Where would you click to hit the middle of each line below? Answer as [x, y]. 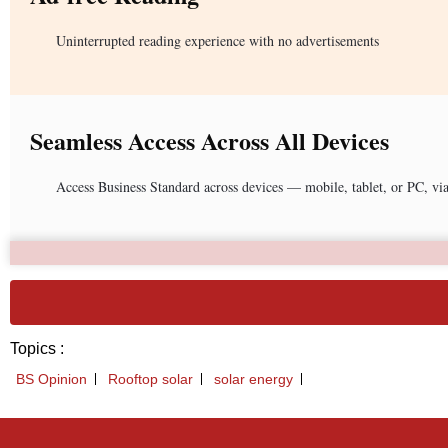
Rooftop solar [150, 378]
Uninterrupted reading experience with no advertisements [217, 40]
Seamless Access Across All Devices [209, 140]
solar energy [253, 378]
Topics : [37, 348]
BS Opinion [51, 378]
